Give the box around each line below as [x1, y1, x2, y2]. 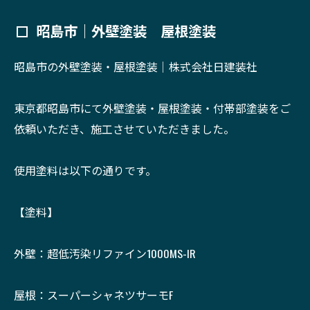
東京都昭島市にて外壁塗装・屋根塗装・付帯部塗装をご [14, 100, 291, 116]
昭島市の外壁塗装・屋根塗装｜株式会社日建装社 [14, 58, 257, 75]
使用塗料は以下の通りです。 [14, 162, 156, 179]
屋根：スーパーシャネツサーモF [14, 286, 173, 303]
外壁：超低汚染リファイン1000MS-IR [14, 245, 196, 262]
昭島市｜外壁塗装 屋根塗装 [36, 20, 216, 41]
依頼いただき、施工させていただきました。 [14, 120, 235, 137]
